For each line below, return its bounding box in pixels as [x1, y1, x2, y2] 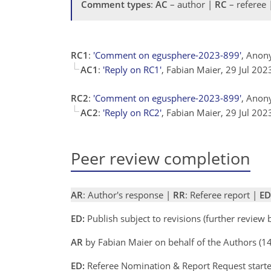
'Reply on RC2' [103, 106, 162, 119]
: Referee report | [185, 188, 260, 201]
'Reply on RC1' [103, 64, 162, 76]
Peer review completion [71, 146, 250, 169]
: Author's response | [83, 188, 173, 201]
